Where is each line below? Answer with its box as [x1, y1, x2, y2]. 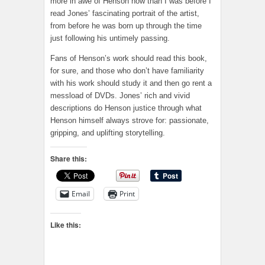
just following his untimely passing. [50, 33, 170, 43]
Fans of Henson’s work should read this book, [50, 53, 207, 63]
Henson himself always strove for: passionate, [50, 115, 209, 125]
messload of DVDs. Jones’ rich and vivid [50, 91, 190, 100]
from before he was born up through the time [50, 21, 202, 30]
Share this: [50, 153, 87, 164]
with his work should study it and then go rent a [50, 78, 212, 88]
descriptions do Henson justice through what [50, 103, 202, 112]
